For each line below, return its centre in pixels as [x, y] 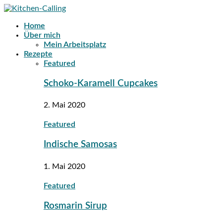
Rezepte [38, 54]
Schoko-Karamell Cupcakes [101, 83]
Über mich [42, 35]
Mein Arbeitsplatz [75, 45]
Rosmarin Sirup [75, 206]
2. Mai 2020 [64, 105]
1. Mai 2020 [64, 166]
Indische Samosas [80, 145]
